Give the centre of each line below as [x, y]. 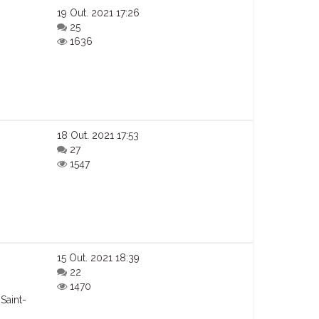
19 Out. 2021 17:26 [99, 13]
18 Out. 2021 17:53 [98, 136]
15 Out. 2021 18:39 [99, 258]
